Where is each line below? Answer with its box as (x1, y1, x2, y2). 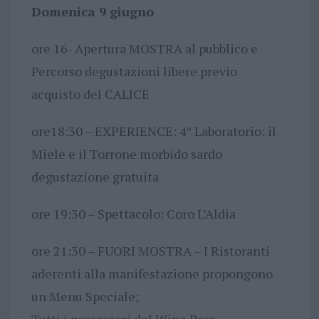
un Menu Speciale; (31, 287, 139, 305)
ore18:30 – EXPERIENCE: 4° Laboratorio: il (31, 122, 276, 140)
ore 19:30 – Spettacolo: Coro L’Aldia (31, 204, 236, 222)
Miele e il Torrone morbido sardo (31, 145, 222, 162)
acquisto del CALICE (31, 85, 150, 103)
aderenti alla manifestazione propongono (31, 264, 273, 282)
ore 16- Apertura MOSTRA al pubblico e (31, 39, 258, 57)
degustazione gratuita (31, 167, 159, 185)
